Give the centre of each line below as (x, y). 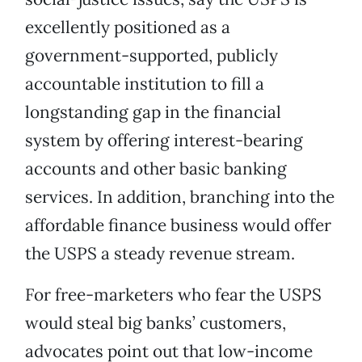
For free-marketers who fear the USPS (173, 295)
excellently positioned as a (128, 27)
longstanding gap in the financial (153, 112)
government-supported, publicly (152, 56)
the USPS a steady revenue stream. (160, 254)
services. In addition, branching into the (180, 197)
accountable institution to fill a (145, 84)
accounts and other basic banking (156, 169)
